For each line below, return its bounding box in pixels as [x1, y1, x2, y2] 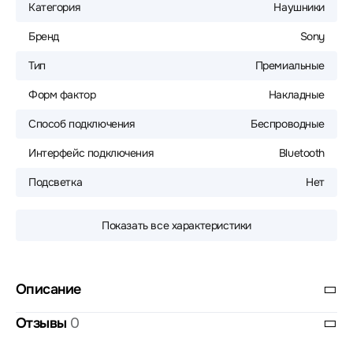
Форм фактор [28, 87, 96, 102]
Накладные [268, 87, 325, 102]
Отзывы [16, 314, 71, 332]
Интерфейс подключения [28, 146, 154, 160]
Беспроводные [251, 117, 325, 131]
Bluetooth [278, 146, 325, 160]
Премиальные [255, 58, 325, 72]
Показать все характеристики [102, 218, 251, 232]
